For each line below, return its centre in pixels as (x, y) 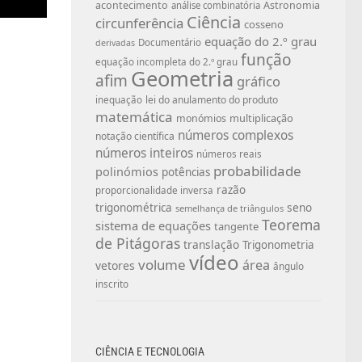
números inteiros (144, 153)
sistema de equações (153, 225)
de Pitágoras (138, 243)
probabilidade (257, 170)
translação (211, 244)
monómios (201, 118)
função (266, 59)
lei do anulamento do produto (212, 99)
